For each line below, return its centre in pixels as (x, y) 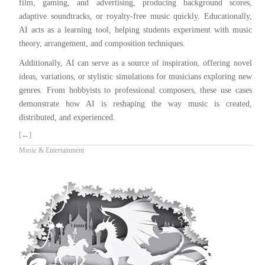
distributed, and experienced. (67, 117)
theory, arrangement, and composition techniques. (102, 43)
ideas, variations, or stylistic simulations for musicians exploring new (135, 76)
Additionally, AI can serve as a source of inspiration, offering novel (135, 63)
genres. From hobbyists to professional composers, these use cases (135, 90)
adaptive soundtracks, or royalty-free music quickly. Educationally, (135, 16)
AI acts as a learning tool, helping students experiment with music (135, 30)
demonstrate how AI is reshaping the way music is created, (135, 104)
